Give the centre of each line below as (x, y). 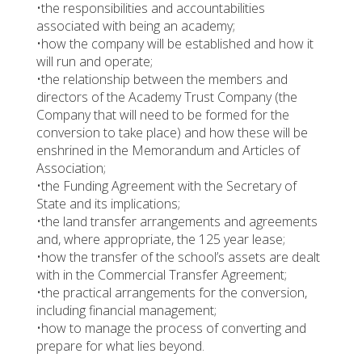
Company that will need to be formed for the (163, 114)
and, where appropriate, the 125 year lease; (161, 239)
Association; (71, 168)
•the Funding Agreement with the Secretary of (166, 185)
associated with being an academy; (136, 25)
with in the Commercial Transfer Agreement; (162, 274)
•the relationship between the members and (162, 79)
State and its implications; (108, 203)
